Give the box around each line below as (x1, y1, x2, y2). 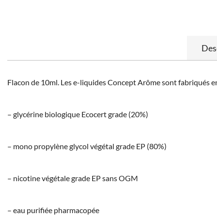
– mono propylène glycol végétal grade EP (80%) (7, 141, 167, 151)
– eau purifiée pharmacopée (7, 205, 99, 215)
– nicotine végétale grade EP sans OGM (7, 173, 138, 183)
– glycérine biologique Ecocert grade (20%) (7, 109, 148, 119)
